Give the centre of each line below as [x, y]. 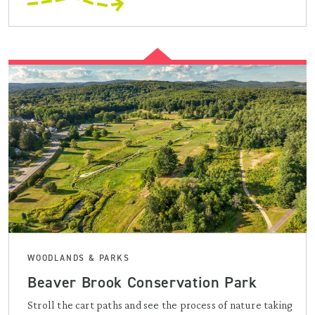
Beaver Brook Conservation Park [142, 282]
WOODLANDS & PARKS [79, 258]
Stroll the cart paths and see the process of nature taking [160, 304]
